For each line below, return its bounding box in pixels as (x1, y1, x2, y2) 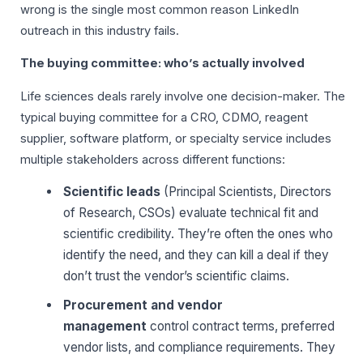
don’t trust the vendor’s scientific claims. (63, 268, 290, 284)
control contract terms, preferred (147, 318, 335, 334)
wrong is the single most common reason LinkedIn (20, 2, 299, 17)
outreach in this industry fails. (20, 23, 179, 38)
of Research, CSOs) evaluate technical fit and (63, 205, 319, 221)
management (63, 318, 147, 334)
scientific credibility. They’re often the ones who (63, 226, 334, 242)
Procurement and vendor (63, 297, 224, 313)
